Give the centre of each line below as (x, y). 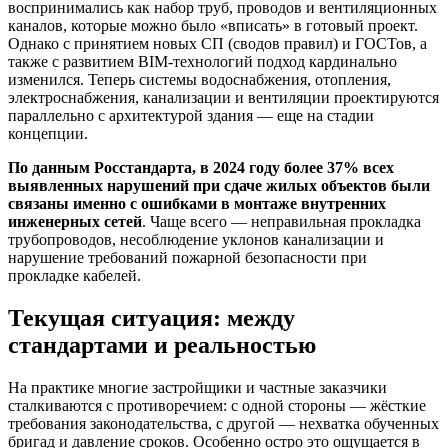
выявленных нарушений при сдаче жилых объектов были (219, 186)
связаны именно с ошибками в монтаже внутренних (197, 204)
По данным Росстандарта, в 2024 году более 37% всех (201, 168)
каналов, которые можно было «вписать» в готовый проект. (213, 26)
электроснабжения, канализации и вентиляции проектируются (223, 98)
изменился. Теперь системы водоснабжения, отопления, (199, 80)
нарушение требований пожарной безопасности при (187, 258)
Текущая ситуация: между (151, 318)
